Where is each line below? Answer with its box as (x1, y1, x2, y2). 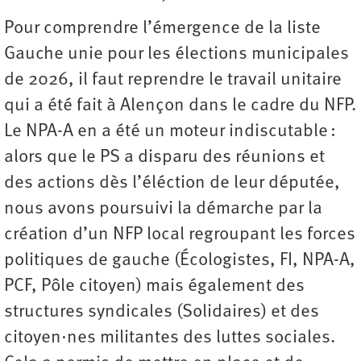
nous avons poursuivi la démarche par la (4, 200, 322, 218)
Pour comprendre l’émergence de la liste (4, 19, 321, 38)
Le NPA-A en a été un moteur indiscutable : (4, 122, 336, 141)
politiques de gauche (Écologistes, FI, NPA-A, (4, 251, 355, 270)
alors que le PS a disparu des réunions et (4, 148, 325, 167)
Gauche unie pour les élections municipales (4, 45, 349, 64)
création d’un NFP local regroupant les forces (4, 226, 355, 244)
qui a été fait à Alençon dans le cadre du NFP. (4, 97, 356, 115)
